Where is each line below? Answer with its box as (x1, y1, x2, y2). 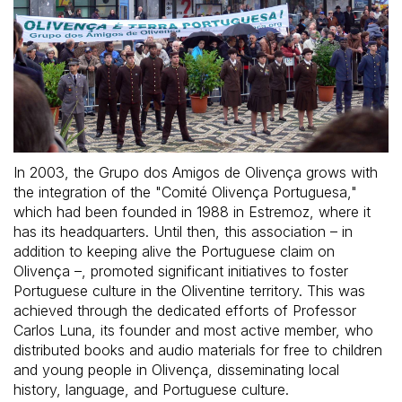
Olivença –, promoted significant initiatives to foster (13, 261, 348, 280)
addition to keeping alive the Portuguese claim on (13, 241, 335, 260)
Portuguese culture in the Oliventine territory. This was (13, 281, 365, 300)
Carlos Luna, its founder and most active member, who (13, 320, 373, 339)
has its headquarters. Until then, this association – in (13, 222, 353, 240)
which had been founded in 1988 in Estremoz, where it (13, 202, 371, 221)
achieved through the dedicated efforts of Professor (13, 301, 356, 319)
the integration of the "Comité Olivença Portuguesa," (13, 182, 357, 201)
